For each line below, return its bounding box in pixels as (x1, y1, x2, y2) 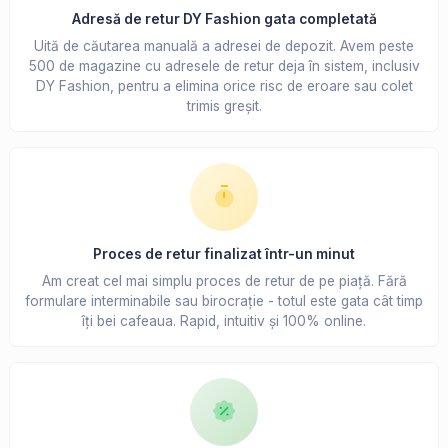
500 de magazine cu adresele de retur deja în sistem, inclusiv (28, 58, 420, 75)
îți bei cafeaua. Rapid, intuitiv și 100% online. (82, 313, 366, 330)
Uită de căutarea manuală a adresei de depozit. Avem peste (34, 38, 414, 55)
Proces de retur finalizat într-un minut (93, 246, 355, 263)
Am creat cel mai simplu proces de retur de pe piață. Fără (41, 273, 407, 290)
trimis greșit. (186, 98, 262, 115)
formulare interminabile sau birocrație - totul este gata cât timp (25, 293, 423, 310)
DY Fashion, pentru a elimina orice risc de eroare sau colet (35, 78, 413, 95)
